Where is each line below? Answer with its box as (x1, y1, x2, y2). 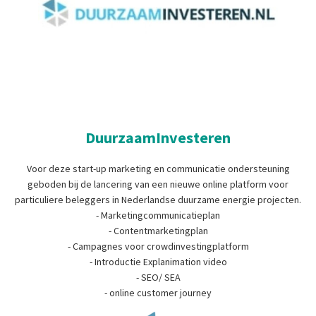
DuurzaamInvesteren (85, 127, 231, 147)
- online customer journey (104, 286, 212, 299)
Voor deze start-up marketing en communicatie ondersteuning (26, 162, 290, 175)
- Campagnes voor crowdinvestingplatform (67, 239, 249, 253)
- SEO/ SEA (135, 270, 181, 284)
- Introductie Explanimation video (89, 255, 227, 268)
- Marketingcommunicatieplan (96, 208, 220, 221)
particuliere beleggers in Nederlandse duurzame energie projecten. (15, 193, 301, 206)
